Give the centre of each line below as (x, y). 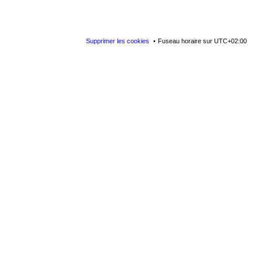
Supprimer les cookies (118, 41)
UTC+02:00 (230, 41)
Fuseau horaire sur (186, 41)
